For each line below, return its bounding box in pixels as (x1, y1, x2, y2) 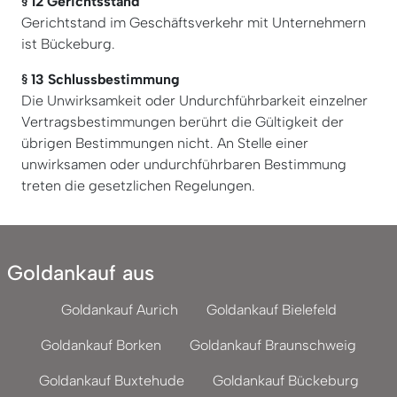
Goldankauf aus (7, 261, 154, 285)
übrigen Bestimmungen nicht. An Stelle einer (21, 134, 308, 152)
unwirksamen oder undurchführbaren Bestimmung (21, 155, 346, 173)
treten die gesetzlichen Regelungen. (21, 176, 255, 194)
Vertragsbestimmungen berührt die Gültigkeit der (21, 113, 344, 130)
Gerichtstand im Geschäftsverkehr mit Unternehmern (21, 13, 366, 31)
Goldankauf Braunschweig (190, 337, 356, 354)
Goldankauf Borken (41, 337, 161, 354)
